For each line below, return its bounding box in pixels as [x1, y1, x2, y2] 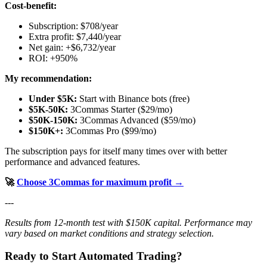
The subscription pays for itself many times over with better [5, 145, 227, 156]
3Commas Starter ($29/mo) [68, 104, 172, 114]
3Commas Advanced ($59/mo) [77, 114, 195, 125]
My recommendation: [5, 73, 92, 83]
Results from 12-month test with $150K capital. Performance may [5, 217, 252, 228]
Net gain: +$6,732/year [29, 42, 116, 52]
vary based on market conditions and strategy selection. [5, 228, 214, 238]
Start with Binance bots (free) [77, 93, 190, 104]
